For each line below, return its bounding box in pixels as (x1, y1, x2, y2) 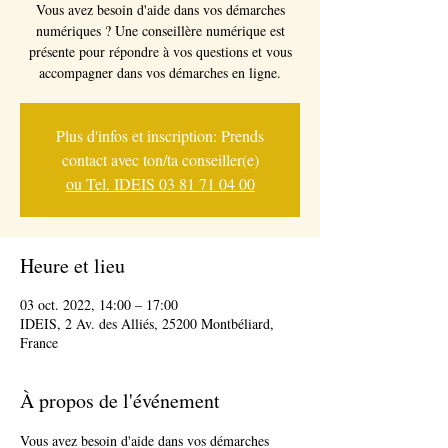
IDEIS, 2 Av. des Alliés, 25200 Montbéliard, (20, 314, 274, 333)
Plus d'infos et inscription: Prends (56, 125, 264, 146)
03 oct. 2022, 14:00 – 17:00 (20, 295, 178, 314)
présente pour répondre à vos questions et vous (28, 42, 292, 61)
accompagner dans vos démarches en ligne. (39, 63, 281, 82)
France (20, 333, 58, 352)
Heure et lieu (20, 252, 125, 279)
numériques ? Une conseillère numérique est (35, 21, 285, 40)
